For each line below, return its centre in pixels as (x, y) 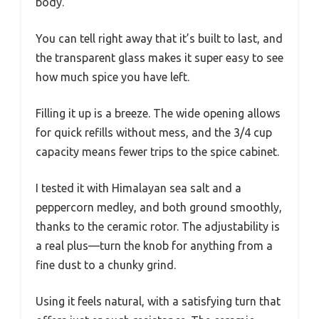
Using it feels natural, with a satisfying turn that (158, 301)
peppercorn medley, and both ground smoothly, (159, 207)
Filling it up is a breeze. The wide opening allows (158, 113)
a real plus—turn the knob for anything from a (154, 245)
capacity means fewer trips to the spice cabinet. (157, 151)
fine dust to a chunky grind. (106, 265)
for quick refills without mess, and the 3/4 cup (154, 132)
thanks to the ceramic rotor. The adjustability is (158, 226)
